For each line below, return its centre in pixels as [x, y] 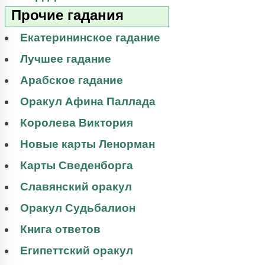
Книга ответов [60, 229]
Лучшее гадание [66, 59]
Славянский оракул [76, 186]
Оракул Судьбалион [78, 208]
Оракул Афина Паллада [88, 101]
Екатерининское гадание [90, 37]
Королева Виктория [77, 122]
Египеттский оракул [77, 250]
